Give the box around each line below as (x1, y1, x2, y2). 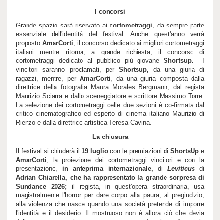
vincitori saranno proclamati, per (16, 66, 119, 74)
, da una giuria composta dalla (110, 75, 204, 82)
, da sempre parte (152, 22, 204, 29)
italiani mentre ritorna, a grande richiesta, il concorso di (16, 48, 204, 56)
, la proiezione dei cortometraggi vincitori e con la (47, 156, 204, 164)
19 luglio (82, 147, 108, 155)
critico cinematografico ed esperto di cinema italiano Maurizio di (16, 110, 204, 118)
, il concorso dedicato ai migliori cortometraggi (73, 39, 205, 47)
